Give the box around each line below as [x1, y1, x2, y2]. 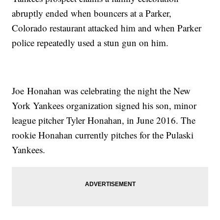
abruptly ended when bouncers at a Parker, [12, 7, 172, 20]
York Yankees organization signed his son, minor [12, 99, 197, 112]
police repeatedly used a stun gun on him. [12, 36, 169, 49]
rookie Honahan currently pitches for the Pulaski [12, 129, 194, 141]
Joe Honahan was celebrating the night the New [12, 84, 191, 97]
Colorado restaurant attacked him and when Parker [12, 22, 202, 34]
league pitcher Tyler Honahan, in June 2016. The [12, 114, 196, 127]
